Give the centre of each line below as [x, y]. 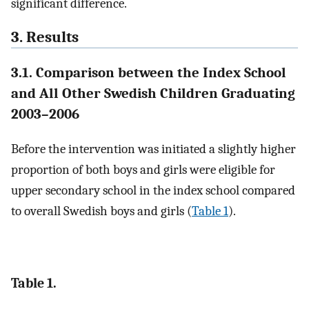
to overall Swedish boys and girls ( [101, 211]
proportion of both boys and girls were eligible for [143, 170]
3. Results [45, 37]
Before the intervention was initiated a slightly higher [153, 149]
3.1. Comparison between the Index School [149, 72]
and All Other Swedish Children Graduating [153, 93]
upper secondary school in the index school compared [153, 191]
